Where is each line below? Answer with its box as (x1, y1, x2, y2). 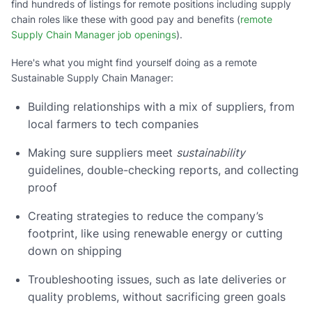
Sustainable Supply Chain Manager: (11, 71, 173, 84)
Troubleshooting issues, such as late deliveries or (28, 272, 286, 286)
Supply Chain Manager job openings (11, 28, 176, 40)
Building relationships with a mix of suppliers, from (28, 99, 295, 114)
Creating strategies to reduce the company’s (28, 208, 263, 223)
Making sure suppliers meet (28, 145, 176, 159)
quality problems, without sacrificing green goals (28, 289, 286, 304)
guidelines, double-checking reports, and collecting (28, 162, 299, 177)
